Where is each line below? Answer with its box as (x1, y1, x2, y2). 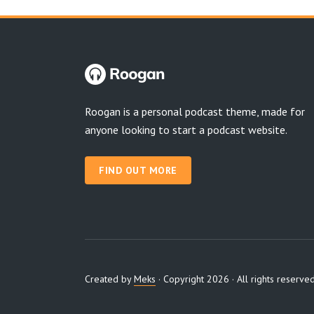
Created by (85, 273, 134, 285)
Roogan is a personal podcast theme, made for (85, 104, 305, 118)
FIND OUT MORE (99, 164, 177, 177)
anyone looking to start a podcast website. (85, 123, 287, 137)
